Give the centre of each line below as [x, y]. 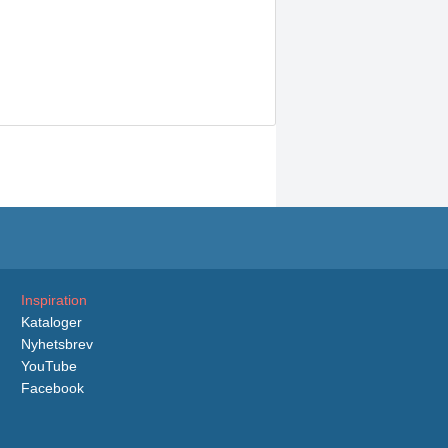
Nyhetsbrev [57, 343]
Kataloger [51, 321]
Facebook [52, 387]
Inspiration [54, 299]
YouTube [49, 365]
